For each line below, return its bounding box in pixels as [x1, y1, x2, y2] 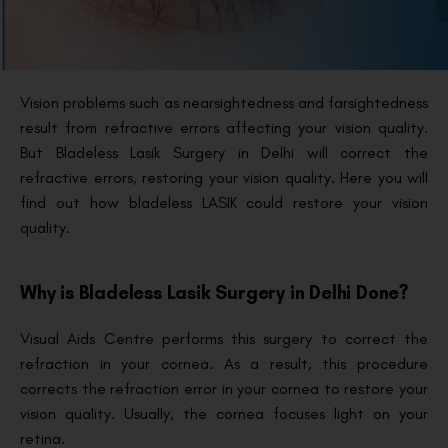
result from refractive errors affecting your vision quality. [20, 118, 428, 138]
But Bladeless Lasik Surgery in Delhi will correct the [20, 143, 428, 163]
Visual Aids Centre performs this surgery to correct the [20, 329, 428, 349]
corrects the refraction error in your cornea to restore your [20, 379, 428, 399]
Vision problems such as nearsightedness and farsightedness [20, 93, 428, 113]
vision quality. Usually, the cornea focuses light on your [20, 404, 428, 424]
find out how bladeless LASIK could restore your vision [20, 193, 428, 213]
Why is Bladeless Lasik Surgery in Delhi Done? [20, 281, 408, 305]
